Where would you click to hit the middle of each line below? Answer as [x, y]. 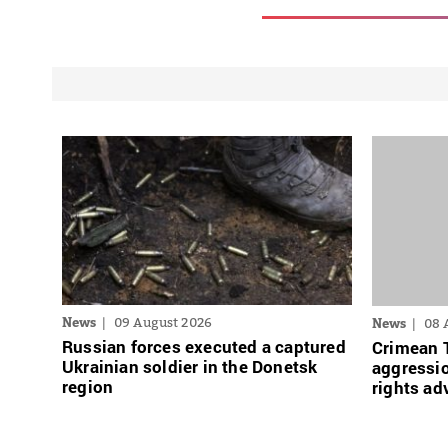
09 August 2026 [163, 322]
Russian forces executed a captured [204, 347]
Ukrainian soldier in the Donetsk [190, 367]
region [88, 387]
